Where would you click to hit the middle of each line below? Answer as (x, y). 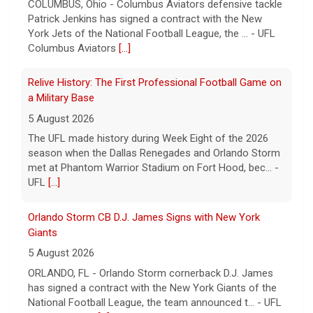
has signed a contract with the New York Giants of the (152, 287)
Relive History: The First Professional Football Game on (155, 83)
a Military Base (61, 98)
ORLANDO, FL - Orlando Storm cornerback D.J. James (151, 273)
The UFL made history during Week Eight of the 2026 (148, 139)
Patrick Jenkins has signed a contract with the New (145, 19)
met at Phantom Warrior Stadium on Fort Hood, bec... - (153, 168)
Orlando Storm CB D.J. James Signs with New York (144, 217)
